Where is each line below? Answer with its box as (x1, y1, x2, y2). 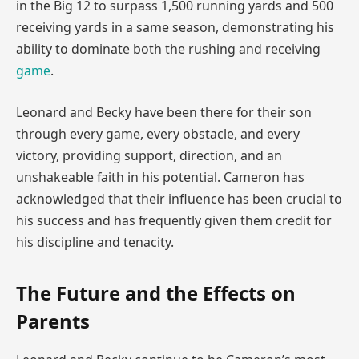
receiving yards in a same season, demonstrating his (16, 18, 334, 37)
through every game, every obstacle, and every (16, 124, 300, 143)
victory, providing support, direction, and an (16, 146, 282, 164)
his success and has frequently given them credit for (16, 211, 332, 229)
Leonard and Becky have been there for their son (16, 103, 312, 121)
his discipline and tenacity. (16, 232, 174, 251)
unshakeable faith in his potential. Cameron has (16, 167, 305, 186)
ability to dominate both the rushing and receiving (16, 40, 321, 58)
